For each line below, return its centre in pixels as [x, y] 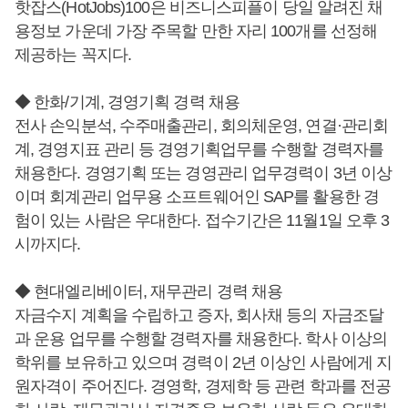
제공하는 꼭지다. [73, 55]
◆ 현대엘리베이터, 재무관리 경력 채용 [149, 292]
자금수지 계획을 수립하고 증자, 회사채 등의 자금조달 [199, 316]
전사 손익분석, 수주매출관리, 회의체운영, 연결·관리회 [202, 126]
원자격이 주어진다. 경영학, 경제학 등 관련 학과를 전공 [203, 387]
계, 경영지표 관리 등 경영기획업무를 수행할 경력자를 [199, 150]
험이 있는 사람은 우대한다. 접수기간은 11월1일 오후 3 [202, 221]
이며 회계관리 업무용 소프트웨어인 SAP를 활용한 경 [197, 197]
